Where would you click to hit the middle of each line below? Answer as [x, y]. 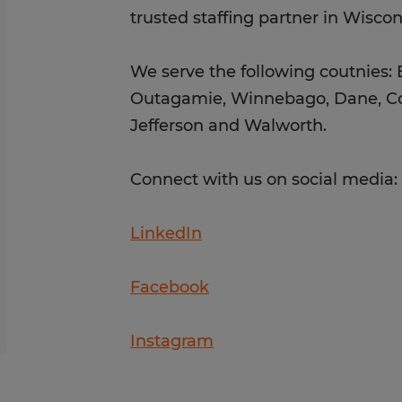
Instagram [172, 341]
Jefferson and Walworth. [229, 126]
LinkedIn [166, 233]
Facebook [170, 287]
